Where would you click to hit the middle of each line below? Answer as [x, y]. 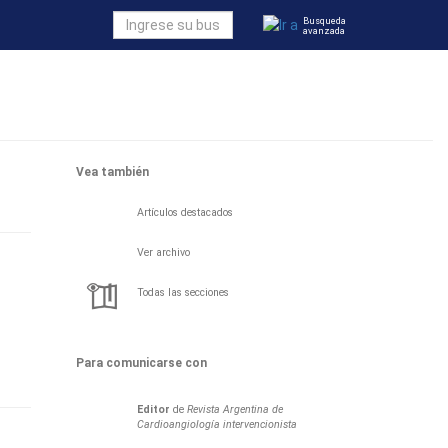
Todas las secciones [183, 292]
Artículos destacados [185, 212]
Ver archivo [163, 252]
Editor [153, 409]
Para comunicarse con [141, 363]
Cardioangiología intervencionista [217, 424]
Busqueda [324, 20]
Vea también [112, 172]
